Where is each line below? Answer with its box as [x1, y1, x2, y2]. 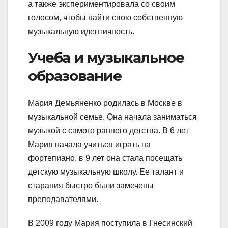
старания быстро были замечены [28, 181, 154, 190]
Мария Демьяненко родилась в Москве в [28, 98, 182, 107]
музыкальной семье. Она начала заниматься [28, 112, 197, 121]
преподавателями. [28, 194, 98, 204]
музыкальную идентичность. [28, 26, 134, 36]
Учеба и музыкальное [28, 48, 184, 66]
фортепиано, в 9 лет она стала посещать [28, 153, 182, 162]
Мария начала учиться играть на [28, 139, 151, 149]
